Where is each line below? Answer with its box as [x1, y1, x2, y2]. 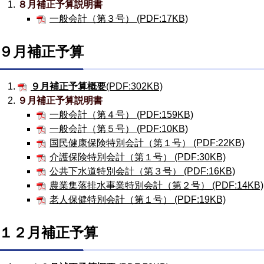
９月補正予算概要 [31, 81, 106, 91]
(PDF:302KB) [106, 81, 163, 91]
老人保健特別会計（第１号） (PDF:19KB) [49, 194, 226, 204]
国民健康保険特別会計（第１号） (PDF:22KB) [49, 138, 245, 148]
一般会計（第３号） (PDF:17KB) [49, 14, 188, 24]
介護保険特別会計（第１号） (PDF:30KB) [49, 152, 226, 162]
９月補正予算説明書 [18, 95, 103, 105]
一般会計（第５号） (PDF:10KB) [49, 124, 188, 134]
